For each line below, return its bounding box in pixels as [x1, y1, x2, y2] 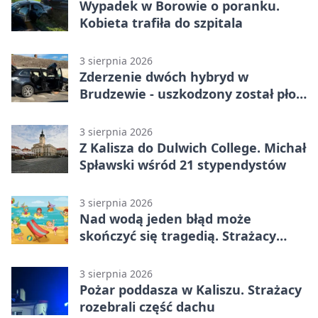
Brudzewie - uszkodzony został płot [79, 84, 302, 102]
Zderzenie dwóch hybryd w [79, 67, 248, 85]
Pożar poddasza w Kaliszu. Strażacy [79, 280, 302, 298]
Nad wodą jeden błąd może [79, 209, 251, 227]
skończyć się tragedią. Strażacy [79, 226, 276, 244]
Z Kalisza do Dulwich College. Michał [79, 138, 306, 156]
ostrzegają [79, 243, 146, 261]
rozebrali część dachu [79, 297, 215, 315]
